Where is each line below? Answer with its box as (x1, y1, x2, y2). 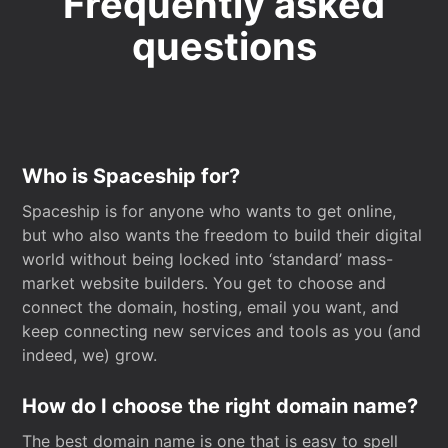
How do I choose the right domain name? (22, 394, 419, 418)
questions (131, 23, 317, 69)
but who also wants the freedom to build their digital (22, 225, 423, 245)
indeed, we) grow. (22, 345, 158, 365)
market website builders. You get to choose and (22, 273, 387, 293)
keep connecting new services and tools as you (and (22, 321, 422, 341)
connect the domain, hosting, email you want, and (22, 297, 400, 317)
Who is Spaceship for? (22, 164, 241, 188)
